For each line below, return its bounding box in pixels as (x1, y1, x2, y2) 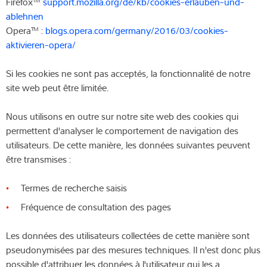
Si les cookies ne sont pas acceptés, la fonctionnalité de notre (6, 66, 250, 80)
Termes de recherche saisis (21, 181, 127, 194)
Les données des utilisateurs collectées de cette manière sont (6, 228, 250, 242)
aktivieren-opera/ (6, 38, 76, 51)
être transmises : (6, 152, 71, 166)
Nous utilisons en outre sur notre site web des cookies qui (6, 109, 238, 123)
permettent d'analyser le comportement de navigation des (6, 123, 238, 137)
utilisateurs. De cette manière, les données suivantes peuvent (6, 138, 250, 151)
